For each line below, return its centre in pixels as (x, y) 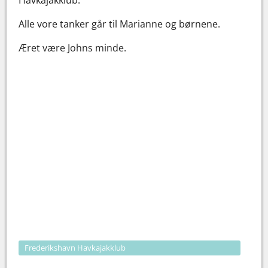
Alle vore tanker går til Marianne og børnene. (120, 24)
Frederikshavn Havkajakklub (75, 247)
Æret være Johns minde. (73, 48)
